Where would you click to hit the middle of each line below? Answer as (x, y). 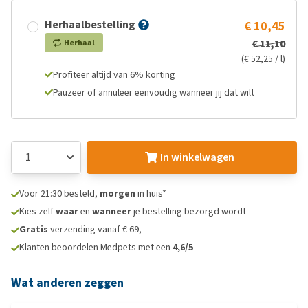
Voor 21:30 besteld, (59, 194)
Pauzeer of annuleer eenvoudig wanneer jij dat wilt (154, 92)
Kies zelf (37, 211)
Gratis (34, 229)
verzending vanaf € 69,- (96, 229)
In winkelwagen (197, 157)
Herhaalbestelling (90, 24)
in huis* (151, 194)
